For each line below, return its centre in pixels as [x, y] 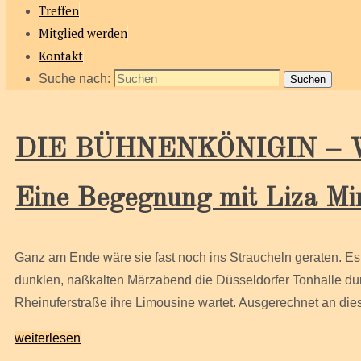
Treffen [59, 10]
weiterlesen [48, 338]
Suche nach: [75, 79]
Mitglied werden [83, 33]
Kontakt [61, 56]
